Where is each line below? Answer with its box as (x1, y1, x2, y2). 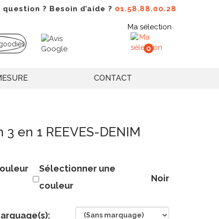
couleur (39, 180, 73, 191)
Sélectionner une (39, 163, 115, 174)
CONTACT (94, 73, 132, 83)
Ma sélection (128, 22, 172, 31)
